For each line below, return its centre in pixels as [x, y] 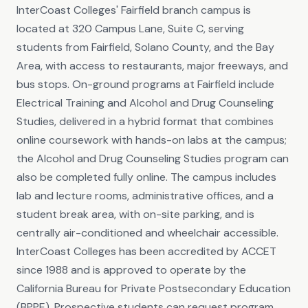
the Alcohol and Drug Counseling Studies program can [153, 158]
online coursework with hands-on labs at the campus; [152, 140]
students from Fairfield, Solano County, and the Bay [145, 47]
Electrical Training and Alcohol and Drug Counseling [145, 103]
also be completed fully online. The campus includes [146, 177]
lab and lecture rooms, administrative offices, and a [145, 196]
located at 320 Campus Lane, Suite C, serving [130, 29]
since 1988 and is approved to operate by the [131, 270]
